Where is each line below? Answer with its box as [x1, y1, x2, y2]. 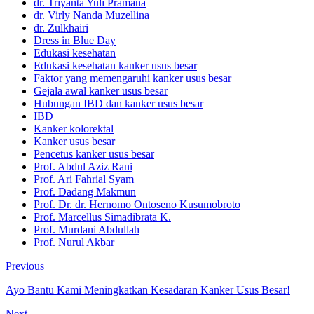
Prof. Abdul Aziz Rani [34, 160, 132, 172]
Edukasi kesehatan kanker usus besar [34, 59, 197, 71]
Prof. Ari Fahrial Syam [34, 172, 134, 185]
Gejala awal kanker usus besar [34, 84, 168, 97]
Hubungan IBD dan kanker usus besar [34, 97, 203, 109]
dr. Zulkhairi [34, 21, 88, 34]
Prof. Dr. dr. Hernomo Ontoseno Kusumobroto [34, 198, 240, 210]
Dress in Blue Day [34, 34, 116, 46]
